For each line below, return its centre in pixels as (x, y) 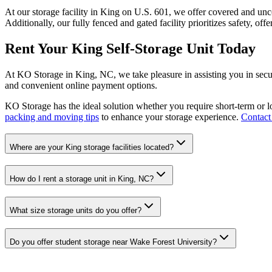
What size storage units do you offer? (76, 210)
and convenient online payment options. (81, 85)
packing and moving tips (52, 117)
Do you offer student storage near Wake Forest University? (113, 242)
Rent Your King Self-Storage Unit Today (130, 48)
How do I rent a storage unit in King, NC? (82, 179)
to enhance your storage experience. (170, 117)
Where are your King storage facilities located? (92, 148)
